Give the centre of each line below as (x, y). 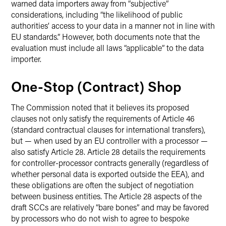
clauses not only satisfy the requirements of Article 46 (103, 118)
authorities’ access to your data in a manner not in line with (113, 25)
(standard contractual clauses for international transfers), (108, 129)
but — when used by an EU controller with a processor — (109, 140)
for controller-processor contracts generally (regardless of (110, 163)
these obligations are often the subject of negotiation (102, 185)
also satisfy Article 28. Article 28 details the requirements (108, 152)
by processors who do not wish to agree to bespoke (100, 218)
